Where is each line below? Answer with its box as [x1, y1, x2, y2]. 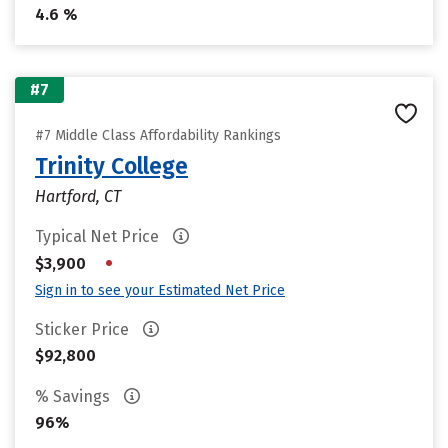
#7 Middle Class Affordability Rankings [35, 127, 281, 144]
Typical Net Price [35, 227, 163, 246]
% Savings [35, 387, 114, 406]
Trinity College [35, 152, 188, 180]
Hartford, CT [35, 187, 121, 206]
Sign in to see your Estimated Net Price [35, 282, 285, 299]
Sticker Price [35, 320, 133, 339]
